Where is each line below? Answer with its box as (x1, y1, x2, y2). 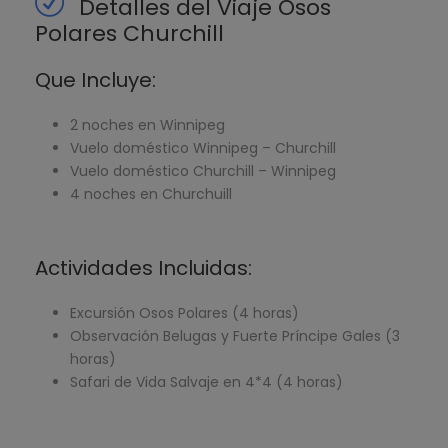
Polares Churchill (35, 18, 224, 50)
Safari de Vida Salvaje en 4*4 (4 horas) (70, 372, 343, 393)
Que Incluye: (35, 66, 156, 95)
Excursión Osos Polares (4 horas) (70, 303, 299, 324)
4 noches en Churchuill (70, 184, 232, 205)
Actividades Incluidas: (35, 254, 252, 283)
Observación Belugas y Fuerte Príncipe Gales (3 (70, 326, 400, 347)
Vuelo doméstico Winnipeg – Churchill (70, 138, 336, 159)
